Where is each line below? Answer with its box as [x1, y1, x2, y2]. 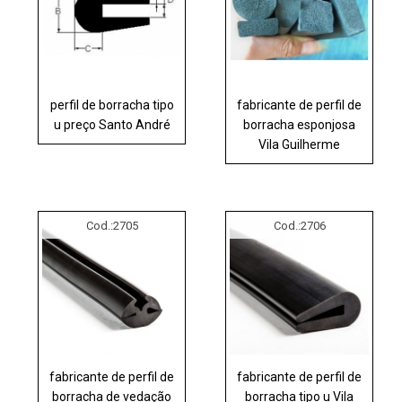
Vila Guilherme [258, 136, 341, 152]
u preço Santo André [53, 117, 170, 132]
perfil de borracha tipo [49, 97, 174, 112]
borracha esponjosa [243, 117, 356, 132]
